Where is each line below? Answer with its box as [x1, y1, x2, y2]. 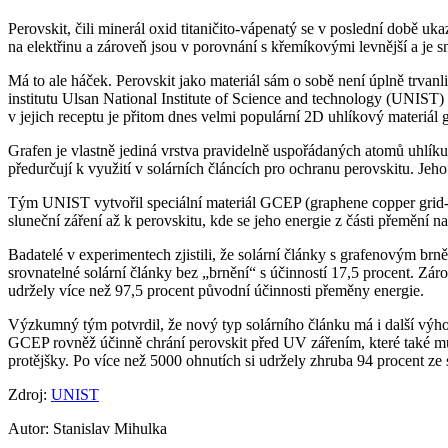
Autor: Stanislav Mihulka [8, 420, 167, 438]
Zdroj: [8, 386, 51, 404]
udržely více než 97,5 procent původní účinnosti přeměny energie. [8, 282, 428, 300]
